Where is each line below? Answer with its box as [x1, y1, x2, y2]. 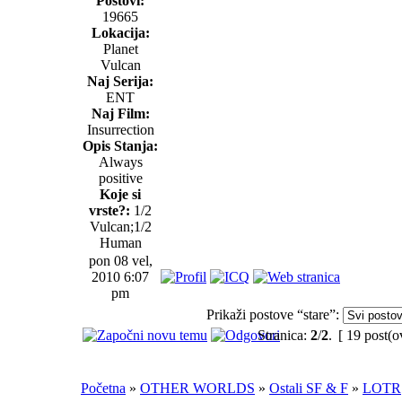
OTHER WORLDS [140, 380, 255, 396]
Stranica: [254, 327, 310, 343]
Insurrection [86, 121, 154, 137]
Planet [102, 40, 138, 57]
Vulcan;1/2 [89, 218, 152, 234]
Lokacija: [91, 24, 150, 40]
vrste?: [89, 202, 130, 218]
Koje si [100, 186, 141, 202]
